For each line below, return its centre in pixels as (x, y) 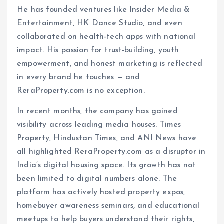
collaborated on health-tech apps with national (106, 37)
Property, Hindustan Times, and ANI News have (107, 138)
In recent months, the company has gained (97, 111)
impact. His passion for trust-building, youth (98, 50)
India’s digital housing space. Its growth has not (106, 165)
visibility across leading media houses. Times (99, 125)
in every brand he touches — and (79, 77)
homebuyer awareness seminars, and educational (108, 206)
